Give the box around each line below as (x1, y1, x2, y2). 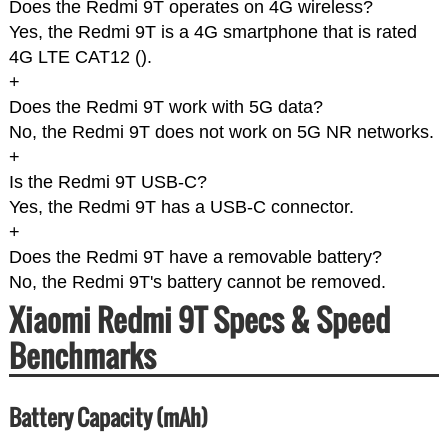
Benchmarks (8, 333, 156, 379)
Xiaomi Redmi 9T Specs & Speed (8, 297, 390, 343)
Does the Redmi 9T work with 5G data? (8, 97, 323, 118)
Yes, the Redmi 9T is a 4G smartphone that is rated (8, 22, 417, 43)
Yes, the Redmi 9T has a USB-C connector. (8, 197, 354, 218)
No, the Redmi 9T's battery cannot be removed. (8, 272, 386, 293)
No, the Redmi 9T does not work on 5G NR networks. (8, 122, 434, 143)
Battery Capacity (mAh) (8, 401, 208, 434)
